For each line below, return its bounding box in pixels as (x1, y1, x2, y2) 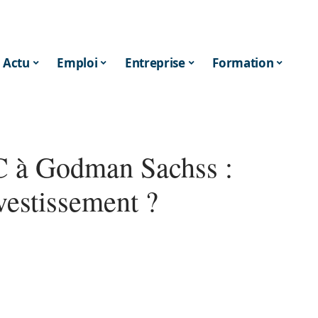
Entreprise (125, 54, 185, 71)
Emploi (57, 54, 98, 71)
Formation (212, 54, 274, 71)
